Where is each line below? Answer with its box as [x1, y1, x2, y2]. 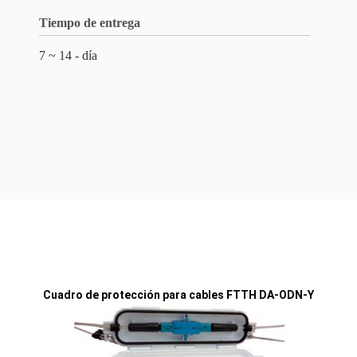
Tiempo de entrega [39, 16, 140, 29]
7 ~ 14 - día [39, 49, 97, 62]
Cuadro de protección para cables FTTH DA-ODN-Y [43, 288, 314, 301]
